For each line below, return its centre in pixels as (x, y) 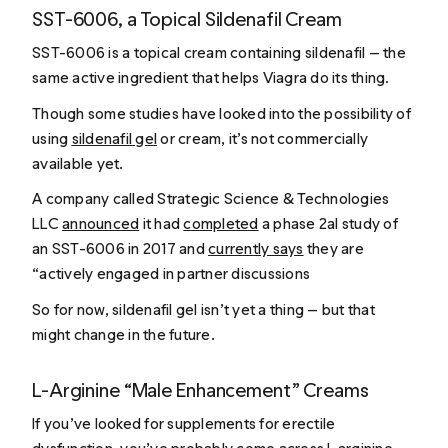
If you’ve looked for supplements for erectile (184, 424)
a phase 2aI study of (328, 224)
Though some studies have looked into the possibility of (221, 113)
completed (221, 224)
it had (161, 224)
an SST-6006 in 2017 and (120, 249)
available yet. (79, 163)
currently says (256, 249)
